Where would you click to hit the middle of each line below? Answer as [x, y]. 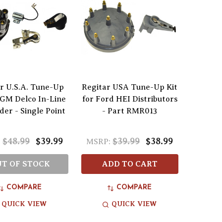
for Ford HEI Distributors [130, 99]
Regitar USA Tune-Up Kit [130, 87]
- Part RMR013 [130, 111]
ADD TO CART [130, 164]
